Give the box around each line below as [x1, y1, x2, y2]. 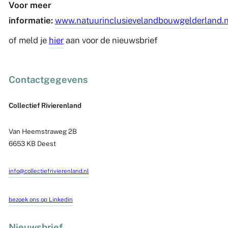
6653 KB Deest [8, 139, 56, 148]
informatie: [8, 15, 53, 25]
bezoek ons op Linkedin [8, 195, 73, 203]
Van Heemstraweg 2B [8, 127, 77, 136]
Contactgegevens [8, 73, 88, 85]
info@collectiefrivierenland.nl [8, 167, 89, 175]
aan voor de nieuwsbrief [63, 35, 158, 45]
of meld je [8, 35, 49, 45]
